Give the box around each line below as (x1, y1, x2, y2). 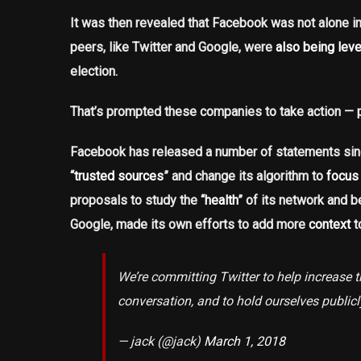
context (309, 217, 351, 233)
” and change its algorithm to (164, 168, 326, 185)
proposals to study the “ (70, 193, 205, 209)
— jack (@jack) (118, 334, 204, 350)
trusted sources (74, 168, 164, 185)
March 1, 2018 (204, 334, 285, 350)
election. (70, 64, 121, 80)
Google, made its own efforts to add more (70, 217, 309, 233)
